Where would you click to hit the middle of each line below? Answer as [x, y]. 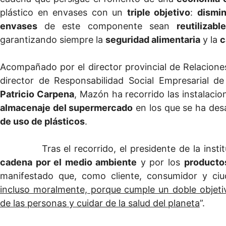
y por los [160, 162]
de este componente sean [107, 26]
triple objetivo [159, 13]
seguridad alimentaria [153, 40]
